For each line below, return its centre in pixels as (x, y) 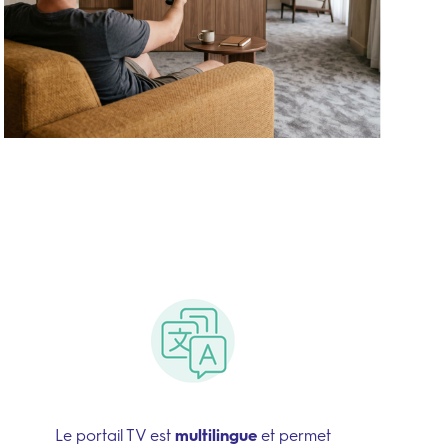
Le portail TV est (114, 435)
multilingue (215, 435)
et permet (293, 435)
